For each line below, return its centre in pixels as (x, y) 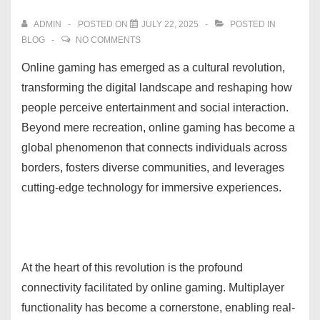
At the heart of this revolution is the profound (132, 267)
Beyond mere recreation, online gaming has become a (158, 127)
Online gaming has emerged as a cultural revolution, (153, 67)
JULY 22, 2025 (170, 24)
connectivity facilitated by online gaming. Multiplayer (153, 287)
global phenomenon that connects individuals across (154, 147)
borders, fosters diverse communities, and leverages (153, 167)
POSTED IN (252, 24)
